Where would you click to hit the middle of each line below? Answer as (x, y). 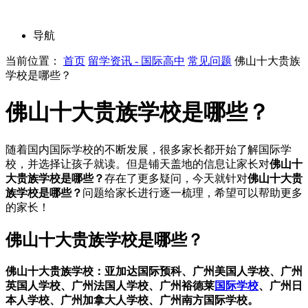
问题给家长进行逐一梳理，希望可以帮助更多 (192, 192)
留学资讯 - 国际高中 (136, 61)
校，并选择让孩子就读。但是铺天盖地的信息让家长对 (137, 164)
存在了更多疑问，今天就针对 (176, 178)
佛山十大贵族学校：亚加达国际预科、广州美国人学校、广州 (154, 271)
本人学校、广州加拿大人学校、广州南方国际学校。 (132, 300)
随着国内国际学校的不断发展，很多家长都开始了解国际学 (148, 149)
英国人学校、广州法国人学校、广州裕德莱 (110, 285)
